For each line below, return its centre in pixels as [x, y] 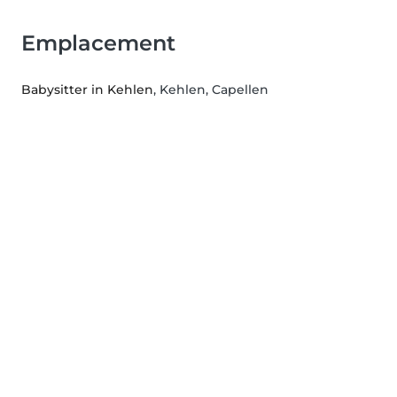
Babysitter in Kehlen [87, 89]
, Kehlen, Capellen [211, 89]
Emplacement [98, 43]
